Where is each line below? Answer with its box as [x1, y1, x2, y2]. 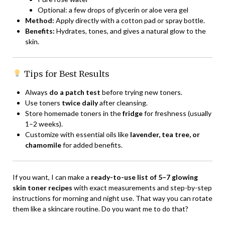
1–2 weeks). [25, 119, 63, 128]
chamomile [25, 140, 61, 149]
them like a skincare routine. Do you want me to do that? [13, 204, 188, 213]
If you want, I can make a [13, 172, 91, 181]
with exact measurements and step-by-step [72, 183, 212, 192]
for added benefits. [61, 140, 123, 149]
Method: [25, 16, 54, 25]
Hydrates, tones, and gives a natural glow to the [55, 26, 206, 35]
